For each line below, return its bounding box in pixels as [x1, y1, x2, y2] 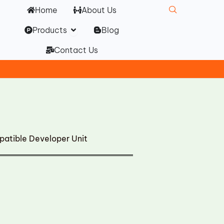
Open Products [69, 22, 128, 32]
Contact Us [53, 45, 98, 55]
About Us [81, 5, 117, 15]
